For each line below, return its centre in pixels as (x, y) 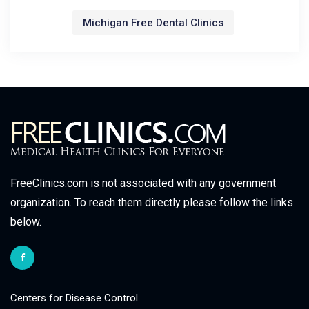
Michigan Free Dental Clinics (153, 23)
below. (26, 222)
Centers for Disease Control (74, 298)
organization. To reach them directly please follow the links (152, 202)
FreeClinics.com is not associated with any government (143, 183)
